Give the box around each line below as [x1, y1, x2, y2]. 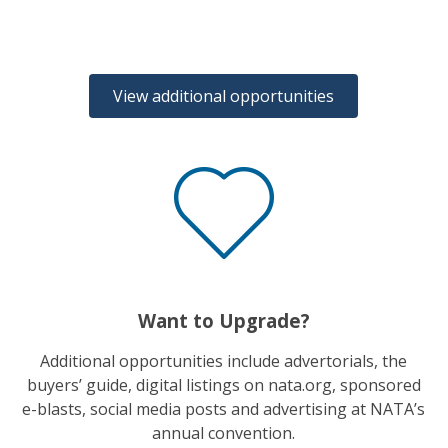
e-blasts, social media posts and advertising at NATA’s [22, 397, 426, 420]
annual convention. [152, 421, 296, 444]
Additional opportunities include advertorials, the [40, 349, 408, 372]
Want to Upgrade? [137, 307, 310, 333]
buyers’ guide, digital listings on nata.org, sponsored [26, 373, 421, 396]
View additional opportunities [113, 84, 335, 107]
